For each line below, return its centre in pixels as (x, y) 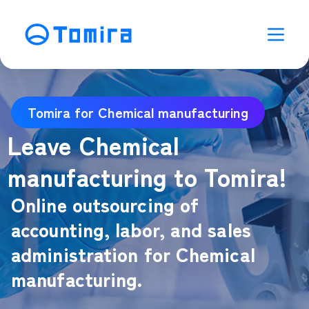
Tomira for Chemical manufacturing (138, 112)
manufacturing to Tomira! (147, 176)
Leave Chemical (94, 144)
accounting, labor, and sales (131, 229)
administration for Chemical (133, 254)
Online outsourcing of (105, 204)
